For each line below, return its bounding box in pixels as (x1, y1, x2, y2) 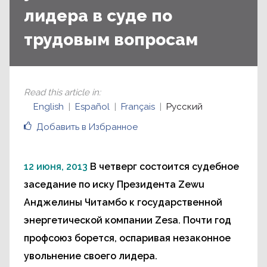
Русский (166, 101, 203, 112)
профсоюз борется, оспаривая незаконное (24, 232, 231, 244)
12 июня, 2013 (24, 161, 88, 172)
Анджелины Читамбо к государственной (24, 197, 222, 208)
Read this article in (24, 87, 99, 98)
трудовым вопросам (24, 30, 198, 49)
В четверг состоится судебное (90, 161, 239, 172)
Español (75, 101, 110, 112)
